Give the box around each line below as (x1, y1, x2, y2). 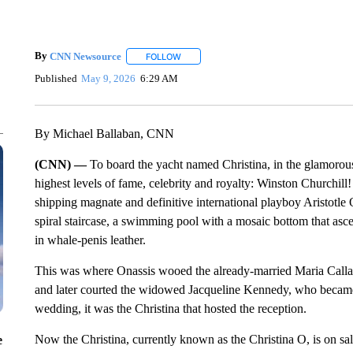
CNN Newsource (49, 50, 121, 62)
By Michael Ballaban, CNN (34, 127, 174, 140)
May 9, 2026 (81, 72, 136, 84)
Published (34, 72, 77, 84)
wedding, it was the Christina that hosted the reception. (34, 302, 307, 315)
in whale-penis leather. (34, 233, 146, 247)
